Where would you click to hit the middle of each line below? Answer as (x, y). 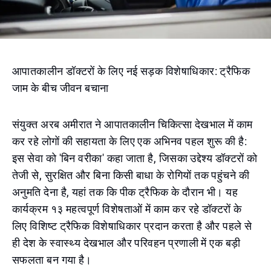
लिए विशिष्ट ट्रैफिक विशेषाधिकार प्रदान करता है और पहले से (132, 226)
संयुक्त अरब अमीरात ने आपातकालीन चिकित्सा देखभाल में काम (132, 124)
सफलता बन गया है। (52, 260)
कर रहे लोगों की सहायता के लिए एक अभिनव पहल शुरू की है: (130, 141)
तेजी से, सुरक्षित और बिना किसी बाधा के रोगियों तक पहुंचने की (131, 175)
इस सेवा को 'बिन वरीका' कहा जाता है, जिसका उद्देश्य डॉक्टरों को (135, 158)
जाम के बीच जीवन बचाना (60, 88)
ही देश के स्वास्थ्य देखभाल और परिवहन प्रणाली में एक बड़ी (126, 243)
